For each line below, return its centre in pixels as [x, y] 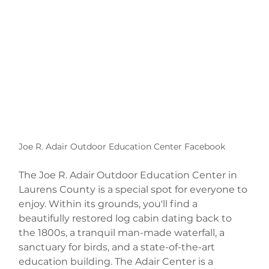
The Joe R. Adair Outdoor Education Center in [129, 175]
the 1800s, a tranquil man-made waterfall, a [123, 233]
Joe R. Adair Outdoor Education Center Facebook [122, 147]
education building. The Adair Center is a [117, 262]
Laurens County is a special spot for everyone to [134, 190]
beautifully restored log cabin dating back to [127, 219]
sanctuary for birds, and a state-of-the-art [118, 247]
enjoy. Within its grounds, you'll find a [110, 204]
